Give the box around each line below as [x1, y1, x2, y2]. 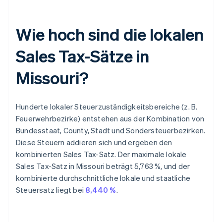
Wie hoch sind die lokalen [16, 23, 204, 45]
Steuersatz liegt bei [16, 185, 86, 195]
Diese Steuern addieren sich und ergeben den [16, 137, 172, 148]
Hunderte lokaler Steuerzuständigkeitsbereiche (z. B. [16, 102, 198, 112]
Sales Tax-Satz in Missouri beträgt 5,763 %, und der [16, 161, 190, 171]
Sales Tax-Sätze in [16, 45, 150, 67]
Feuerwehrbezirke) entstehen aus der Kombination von [16, 113, 205, 124]
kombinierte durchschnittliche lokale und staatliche [16, 173, 191, 183]
